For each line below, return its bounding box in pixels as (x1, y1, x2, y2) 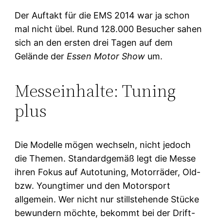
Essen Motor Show (67, 51, 145, 61)
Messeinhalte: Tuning (15, 78, 176, 103)
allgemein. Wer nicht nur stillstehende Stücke (15, 194, 200, 204)
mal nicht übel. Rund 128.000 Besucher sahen (15, 23, 202, 34)
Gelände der (15, 51, 67, 61)
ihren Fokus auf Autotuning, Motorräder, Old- (15, 166, 201, 177)
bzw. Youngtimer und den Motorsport (15, 180, 171, 191)
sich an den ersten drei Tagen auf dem (15, 37, 173, 48)
